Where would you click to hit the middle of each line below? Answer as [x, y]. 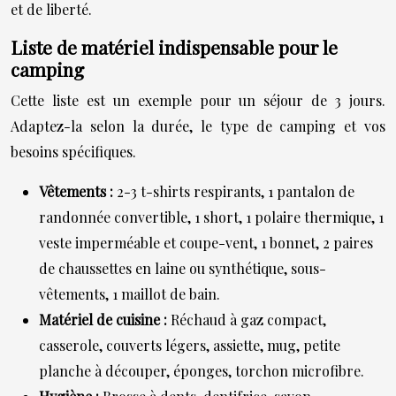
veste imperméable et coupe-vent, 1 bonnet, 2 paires [206, 242]
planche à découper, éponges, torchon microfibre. [202, 370]
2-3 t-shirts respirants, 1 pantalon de [236, 191]
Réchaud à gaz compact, [248, 319]
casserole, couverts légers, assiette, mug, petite [190, 345]
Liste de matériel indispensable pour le [174, 46]
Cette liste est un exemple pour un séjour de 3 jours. [198, 100]
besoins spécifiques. [73, 151]
